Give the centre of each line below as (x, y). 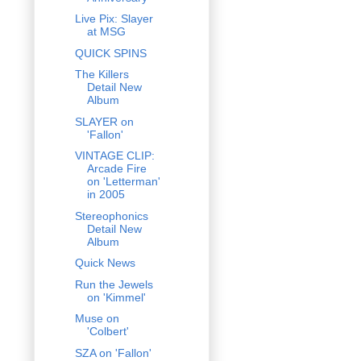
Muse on (97, 319)
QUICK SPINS (110, 53)
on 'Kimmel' (116, 297)
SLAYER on (104, 121)
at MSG (106, 32)
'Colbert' (108, 332)
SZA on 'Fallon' (113, 353)
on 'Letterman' (123, 182)
